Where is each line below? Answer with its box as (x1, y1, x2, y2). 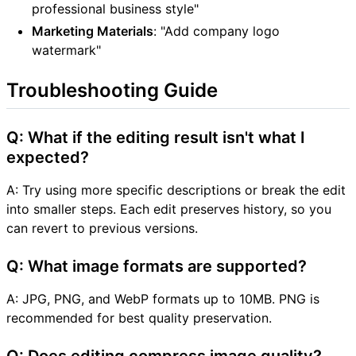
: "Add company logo (153, 22, 280, 39)
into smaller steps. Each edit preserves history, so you (6, 200, 331, 217)
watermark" (32, 41, 101, 58)
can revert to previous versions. (6, 219, 198, 236)
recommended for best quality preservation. (6, 309, 272, 326)
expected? (6, 147, 89, 167)
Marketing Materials (32, 22, 153, 39)
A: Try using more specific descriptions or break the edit (6, 181, 346, 198)
